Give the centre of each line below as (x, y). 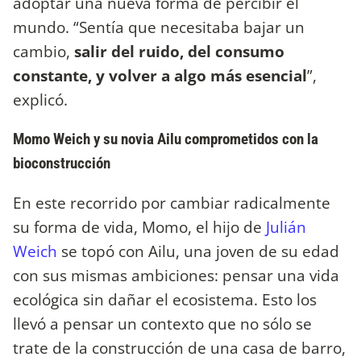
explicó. (42, 99)
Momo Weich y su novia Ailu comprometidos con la (166, 139)
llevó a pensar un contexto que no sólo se (162, 323)
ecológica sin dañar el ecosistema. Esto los (165, 299)
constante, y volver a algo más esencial (160, 75)
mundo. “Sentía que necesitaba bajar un (159, 27)
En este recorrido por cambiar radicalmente (172, 202)
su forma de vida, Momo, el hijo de (139, 226)
